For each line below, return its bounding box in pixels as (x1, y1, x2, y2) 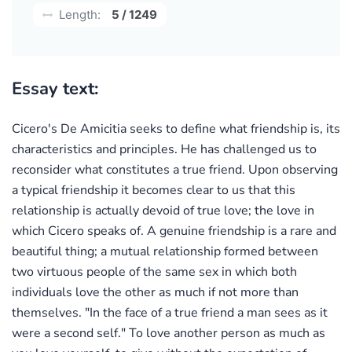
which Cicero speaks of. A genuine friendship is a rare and (12, 222, 336, 240)
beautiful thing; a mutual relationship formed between (12, 242, 318, 260)
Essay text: (12, 76, 98, 101)
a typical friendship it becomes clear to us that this (12, 181, 295, 199)
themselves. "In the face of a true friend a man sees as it (12, 303, 328, 321)
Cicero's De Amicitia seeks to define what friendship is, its (12, 119, 340, 137)
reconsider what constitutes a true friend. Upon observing (12, 160, 338, 178)
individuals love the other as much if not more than (12, 283, 299, 301)
